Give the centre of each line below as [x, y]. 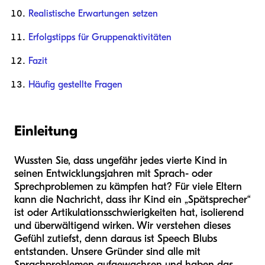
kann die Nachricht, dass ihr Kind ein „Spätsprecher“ [132, 199]
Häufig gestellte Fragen [75, 84]
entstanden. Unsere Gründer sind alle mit [107, 251]
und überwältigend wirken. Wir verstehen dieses [122, 225]
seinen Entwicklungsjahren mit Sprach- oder [113, 173]
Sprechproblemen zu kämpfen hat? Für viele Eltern [128, 186]
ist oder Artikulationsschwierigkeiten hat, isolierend [129, 212]
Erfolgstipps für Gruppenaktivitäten [100, 37]
